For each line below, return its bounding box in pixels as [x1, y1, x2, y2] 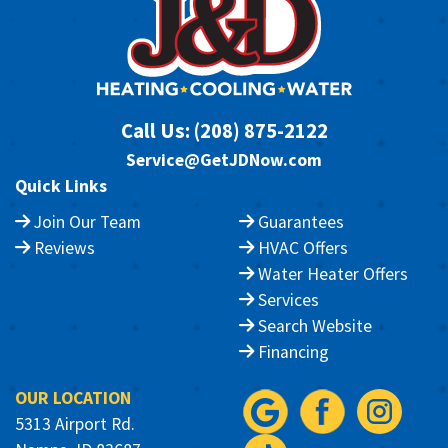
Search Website [254, 314, 372, 337]
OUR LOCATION [15, 386, 131, 409]
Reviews [30, 236, 95, 259]
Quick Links [15, 174, 107, 197]
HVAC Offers [254, 236, 348, 259]
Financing [254, 340, 329, 363]
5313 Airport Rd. [15, 412, 135, 435]
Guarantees [254, 210, 344, 233]
